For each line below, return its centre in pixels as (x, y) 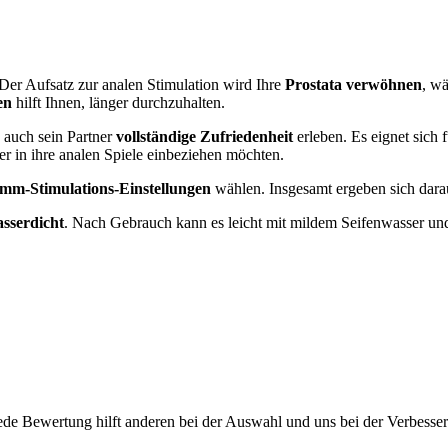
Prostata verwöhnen (353, 84)
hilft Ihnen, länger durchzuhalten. (120, 102)
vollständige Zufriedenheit (204, 136)
